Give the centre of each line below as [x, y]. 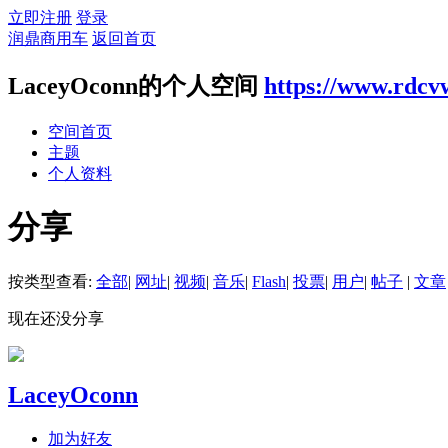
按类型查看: [52, 281]
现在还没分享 [56, 318]
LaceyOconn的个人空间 [133, 85]
